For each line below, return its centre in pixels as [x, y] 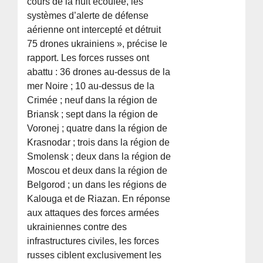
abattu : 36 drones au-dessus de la [99, 72]
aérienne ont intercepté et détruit [94, 30]
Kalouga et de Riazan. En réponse [99, 199]
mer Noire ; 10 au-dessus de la [91, 86]
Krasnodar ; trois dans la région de [99, 143]
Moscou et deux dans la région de [97, 171]
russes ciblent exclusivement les [95, 255]
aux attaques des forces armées [93, 213]
